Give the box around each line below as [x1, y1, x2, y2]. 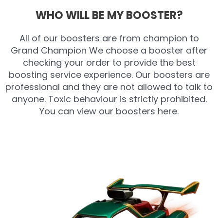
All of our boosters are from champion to [19, 32, 199, 44]
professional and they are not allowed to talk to [5, 80, 213, 93]
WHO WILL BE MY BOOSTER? [35, 7, 183, 23]
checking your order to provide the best [22, 56, 196, 69]
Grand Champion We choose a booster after [11, 44, 207, 56]
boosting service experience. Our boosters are [8, 68, 210, 81]
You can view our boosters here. [39, 105, 179, 117]
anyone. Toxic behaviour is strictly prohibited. [11, 92, 207, 105]
